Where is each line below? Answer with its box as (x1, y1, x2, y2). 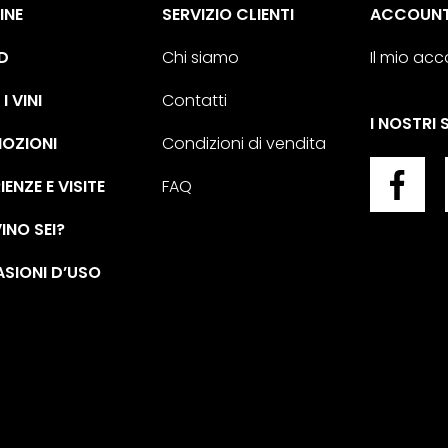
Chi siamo (162, 46, 240, 69)
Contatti (162, 89, 228, 112)
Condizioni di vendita (162, 132, 327, 155)
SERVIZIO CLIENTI (162, 3, 295, 26)
